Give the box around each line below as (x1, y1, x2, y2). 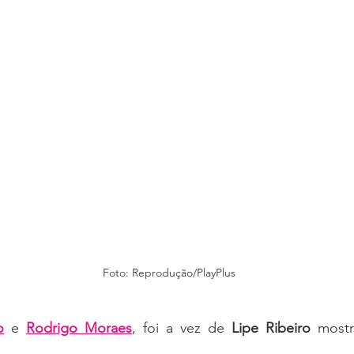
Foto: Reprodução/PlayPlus (103, 265, 235, 281)
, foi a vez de (132, 319, 232, 337)
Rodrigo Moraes (26, 319, 132, 337)
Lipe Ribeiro (232, 319, 311, 337)
